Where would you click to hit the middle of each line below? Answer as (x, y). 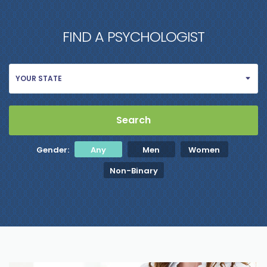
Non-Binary (133, 171)
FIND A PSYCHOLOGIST (133, 37)
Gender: (52, 150)
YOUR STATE (39, 78)
